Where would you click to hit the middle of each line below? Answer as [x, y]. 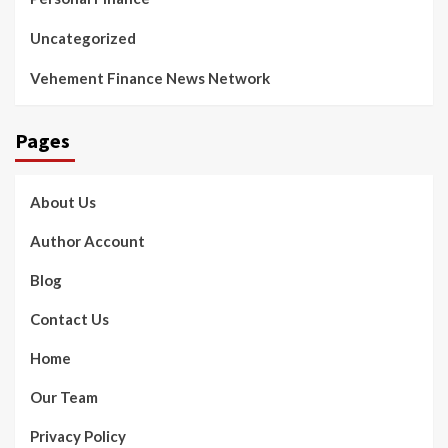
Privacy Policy [78, 436]
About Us [63, 202]
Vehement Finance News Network [150, 78]
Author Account [87, 241]
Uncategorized [83, 38]
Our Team [64, 397]
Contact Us [69, 319]
